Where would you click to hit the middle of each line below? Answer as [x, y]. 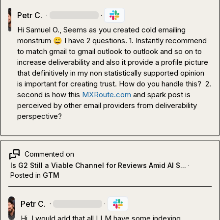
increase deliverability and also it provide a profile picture [113, 62]
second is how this [50, 94]
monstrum [35, 40]
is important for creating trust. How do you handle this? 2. [114, 83]
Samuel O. [43, 29]
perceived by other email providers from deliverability [107, 105]
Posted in [26, 175]
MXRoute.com [107, 94]
